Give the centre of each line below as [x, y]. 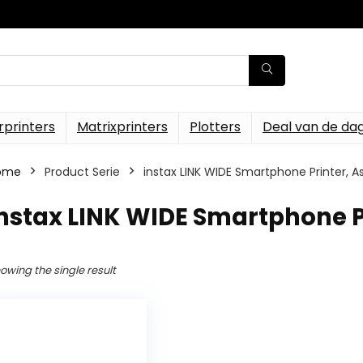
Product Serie [82, 172]
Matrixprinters [122, 127]
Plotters [215, 127]
